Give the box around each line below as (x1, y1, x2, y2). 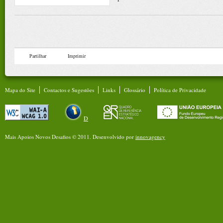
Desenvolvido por (93, 133, 135, 140)
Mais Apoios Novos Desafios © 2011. (5, 133, 93, 140)
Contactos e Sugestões (44, 86, 94, 94)
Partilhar (29, 52, 46, 59)
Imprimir (68, 52, 86, 59)
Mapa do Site (5, 86, 35, 94)
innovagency (135, 133, 165, 140)
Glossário (124, 86, 145, 94)
